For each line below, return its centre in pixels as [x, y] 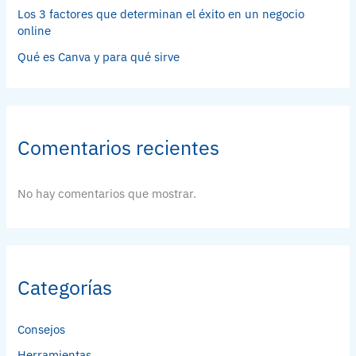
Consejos [42, 330]
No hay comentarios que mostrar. [107, 193]
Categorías [65, 288]
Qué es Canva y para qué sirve [99, 57]
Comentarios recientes [119, 148]
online [35, 31]
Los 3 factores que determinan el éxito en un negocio [161, 14]
